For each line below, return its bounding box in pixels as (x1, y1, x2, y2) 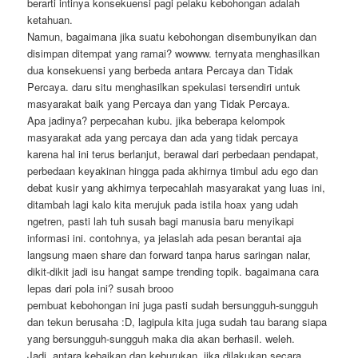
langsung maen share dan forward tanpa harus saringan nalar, (27, 246, 312, 262)
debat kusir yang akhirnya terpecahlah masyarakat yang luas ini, (27, 179, 326, 195)
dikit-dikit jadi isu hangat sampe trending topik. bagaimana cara (27, 263, 320, 279)
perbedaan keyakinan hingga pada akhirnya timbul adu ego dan (27, 162, 319, 178)
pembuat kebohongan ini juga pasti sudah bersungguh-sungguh (27, 296, 319, 312)
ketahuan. (27, 11, 74, 27)
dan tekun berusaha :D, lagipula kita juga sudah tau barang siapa (27, 313, 328, 329)
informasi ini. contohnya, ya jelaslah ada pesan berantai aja (27, 229, 302, 245)
